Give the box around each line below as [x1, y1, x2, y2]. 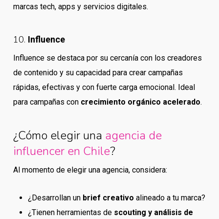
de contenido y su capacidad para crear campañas [13, 68, 183, 77]
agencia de [105, 128, 162, 143]
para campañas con [13, 97, 81, 107]
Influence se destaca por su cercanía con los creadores [13, 53, 202, 63]
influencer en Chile [13, 143, 110, 159]
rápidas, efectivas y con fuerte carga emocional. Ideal [13, 83, 195, 92]
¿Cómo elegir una [13, 128, 105, 143]
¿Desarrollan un [27, 193, 83, 202]
